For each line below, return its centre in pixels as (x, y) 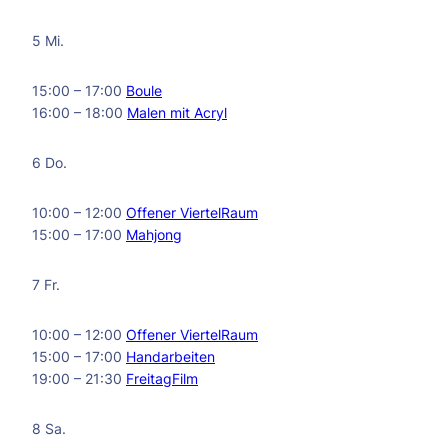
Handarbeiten (170, 356)
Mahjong (154, 234)
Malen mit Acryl (177, 112)
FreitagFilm (162, 378)
